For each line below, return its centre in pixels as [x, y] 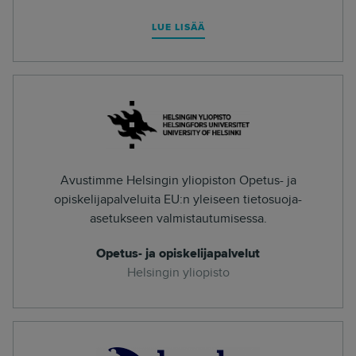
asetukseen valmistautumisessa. [178, 219]
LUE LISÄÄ [178, 27]
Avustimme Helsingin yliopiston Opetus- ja [178, 180]
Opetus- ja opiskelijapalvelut [178, 253]
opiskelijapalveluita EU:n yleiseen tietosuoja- [178, 199]
